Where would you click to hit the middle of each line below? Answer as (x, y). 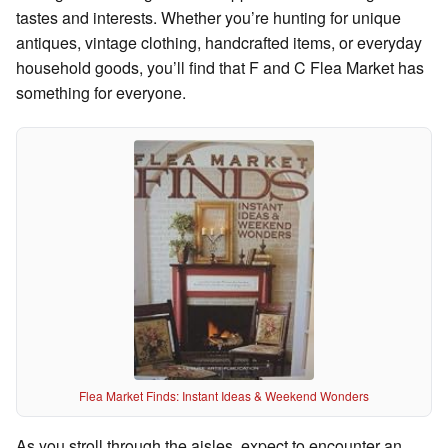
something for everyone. (101, 92)
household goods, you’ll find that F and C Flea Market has (220, 67)
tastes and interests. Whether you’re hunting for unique (208, 17)
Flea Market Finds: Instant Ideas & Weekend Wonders (224, 395)
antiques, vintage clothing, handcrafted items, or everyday (219, 42)
